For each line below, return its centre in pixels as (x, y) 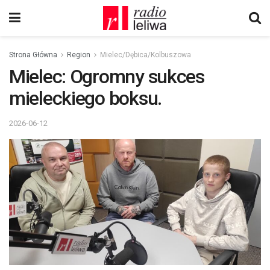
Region (79, 55)
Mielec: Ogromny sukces (107, 77)
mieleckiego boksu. (85, 98)
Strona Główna (33, 55)
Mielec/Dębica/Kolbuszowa (146, 55)
